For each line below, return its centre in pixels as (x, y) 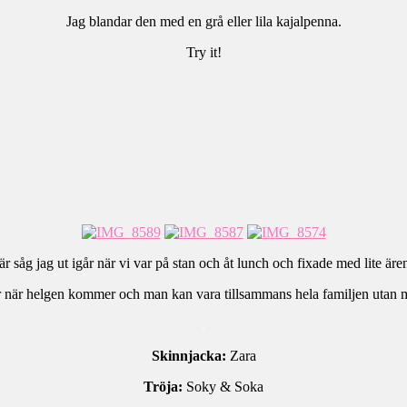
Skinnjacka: (189, 355)
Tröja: (165, 386)
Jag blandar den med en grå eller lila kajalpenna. (203, 22)
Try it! (203, 53)
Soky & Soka (225, 386)
